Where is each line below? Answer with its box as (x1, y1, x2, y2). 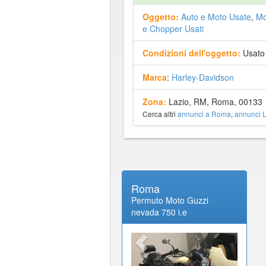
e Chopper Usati (142, 22, 204, 34)
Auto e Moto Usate (180, 10, 251, 23)
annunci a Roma (177, 108, 231, 119)
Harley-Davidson (171, 71, 234, 83)
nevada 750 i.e (131, 205, 187, 218)
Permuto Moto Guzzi (131, 194, 208, 206)
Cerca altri (142, 108, 178, 119)
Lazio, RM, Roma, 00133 (166, 95, 262, 107)
